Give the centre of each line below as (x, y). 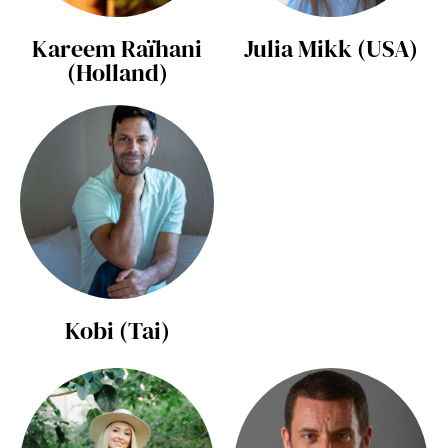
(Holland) (117, 73)
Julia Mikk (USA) (331, 49)
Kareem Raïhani (117, 49)
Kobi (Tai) (117, 331)
